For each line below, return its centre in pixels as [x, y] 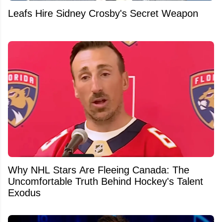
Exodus [24, 193]
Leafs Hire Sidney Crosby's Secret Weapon [103, 14]
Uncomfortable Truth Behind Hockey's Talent [106, 182]
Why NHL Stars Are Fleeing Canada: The [99, 170]
